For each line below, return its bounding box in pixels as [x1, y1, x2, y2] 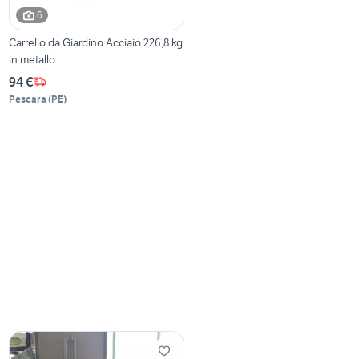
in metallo [9, 51, 56, 67]
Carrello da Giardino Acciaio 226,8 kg [9, 34, 184, 50]
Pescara [9, 92, 47, 105]
